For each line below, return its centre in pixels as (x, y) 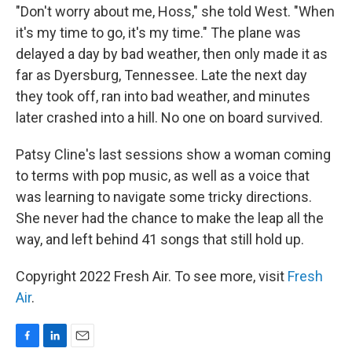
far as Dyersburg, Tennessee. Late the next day (161, 75)
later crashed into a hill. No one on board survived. (169, 117)
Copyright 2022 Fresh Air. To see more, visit (152, 276)
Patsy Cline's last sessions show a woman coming (173, 154)
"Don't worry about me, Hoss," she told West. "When (175, 11)
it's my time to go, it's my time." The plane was (158, 33)
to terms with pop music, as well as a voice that (163, 176)
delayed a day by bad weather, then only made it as (172, 54)
